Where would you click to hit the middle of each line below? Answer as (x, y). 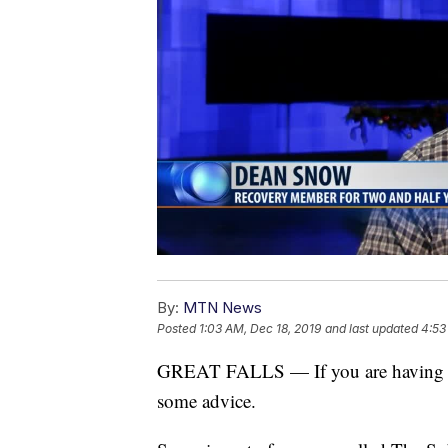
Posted (178, 329)
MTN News (222, 308)
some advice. (206, 401)
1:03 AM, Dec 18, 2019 (260, 329)
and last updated (371, 329)
